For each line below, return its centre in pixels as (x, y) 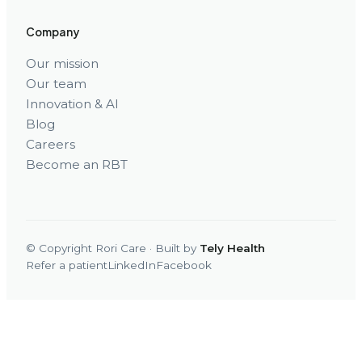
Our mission (62, 63)
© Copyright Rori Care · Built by (113, 248)
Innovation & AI (72, 103)
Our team (56, 83)
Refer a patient (67, 265)
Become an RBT (77, 164)
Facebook (184, 265)
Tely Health (232, 248)
